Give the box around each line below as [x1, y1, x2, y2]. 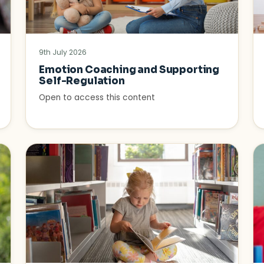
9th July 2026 [39, 47, 87, 58]
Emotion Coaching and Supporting [39, 64, 220, 77]
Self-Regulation [39, 75, 125, 88]
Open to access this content [39, 92, 156, 104]
